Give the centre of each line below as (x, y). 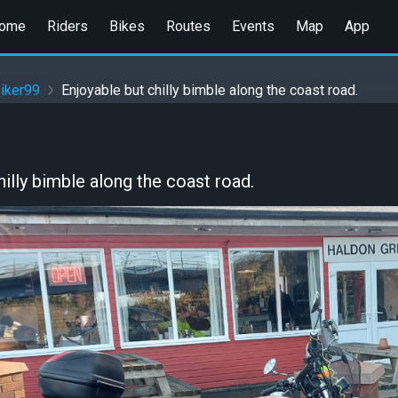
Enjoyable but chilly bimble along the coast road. (210, 91)
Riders (67, 26)
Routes (188, 26)
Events (253, 26)
